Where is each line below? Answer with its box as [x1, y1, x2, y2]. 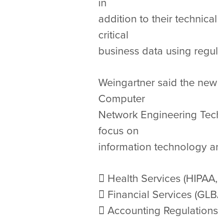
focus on [98, 125, 142, 137]
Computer [98, 92, 148, 105]
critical [98, 29, 131, 41]
